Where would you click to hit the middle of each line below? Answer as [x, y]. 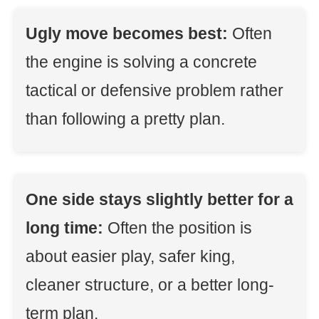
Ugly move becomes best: [127, 33]
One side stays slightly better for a [159, 199]
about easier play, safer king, [130, 256]
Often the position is [178, 228]
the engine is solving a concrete [141, 62]
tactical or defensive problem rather [155, 90]
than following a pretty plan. [125, 119]
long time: [64, 228]
